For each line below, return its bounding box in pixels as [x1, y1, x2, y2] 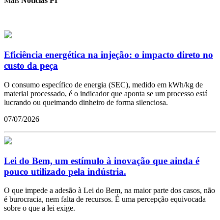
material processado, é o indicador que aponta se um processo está [4, 89, 208, 98]
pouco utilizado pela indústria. [4, 166, 126, 177]
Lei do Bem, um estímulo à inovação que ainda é [4, 155, 199, 166]
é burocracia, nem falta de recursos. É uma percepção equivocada [4, 195, 206, 204]
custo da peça [4, 60, 58, 71]
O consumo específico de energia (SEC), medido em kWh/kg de [4, 80, 203, 89]
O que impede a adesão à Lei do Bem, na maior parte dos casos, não [4, 186, 215, 195]
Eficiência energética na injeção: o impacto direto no [4, 50, 213, 60]
